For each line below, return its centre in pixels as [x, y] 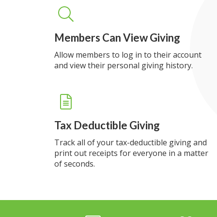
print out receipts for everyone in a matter [131, 153]
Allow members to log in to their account [128, 55]
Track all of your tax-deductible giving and [131, 142]
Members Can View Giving [117, 38]
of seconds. [75, 164]
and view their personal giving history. [124, 65]
